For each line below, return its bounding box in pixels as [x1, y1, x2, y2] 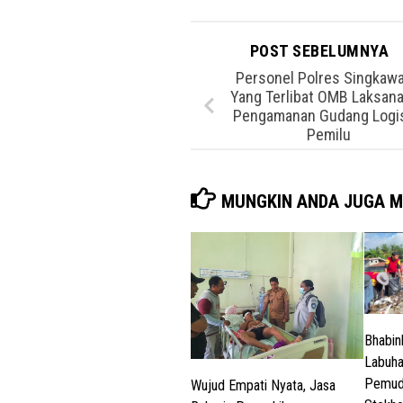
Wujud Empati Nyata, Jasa [191, 377, 336, 395]
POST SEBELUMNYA [249, 41, 393, 61]
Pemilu [306, 124, 351, 144]
